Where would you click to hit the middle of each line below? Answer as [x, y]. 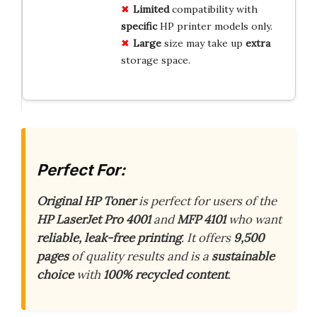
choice [55, 274]
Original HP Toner [86, 201]
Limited [151, 10]
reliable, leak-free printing [109, 237]
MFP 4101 [201, 219]
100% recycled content [166, 274]
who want [254, 219]
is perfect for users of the [206, 201]
